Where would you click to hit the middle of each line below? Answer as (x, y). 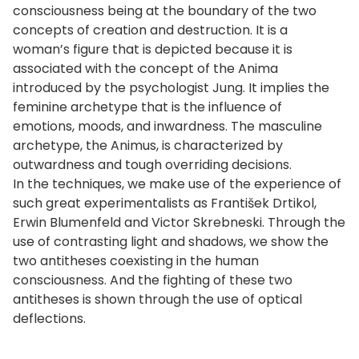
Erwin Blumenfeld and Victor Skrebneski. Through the (179, 222)
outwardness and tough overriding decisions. (152, 164)
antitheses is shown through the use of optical (157, 299)
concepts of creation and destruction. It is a (150, 30)
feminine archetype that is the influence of (147, 107)
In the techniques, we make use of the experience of (177, 184)
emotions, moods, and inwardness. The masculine (167, 126)
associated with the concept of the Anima (145, 68)
